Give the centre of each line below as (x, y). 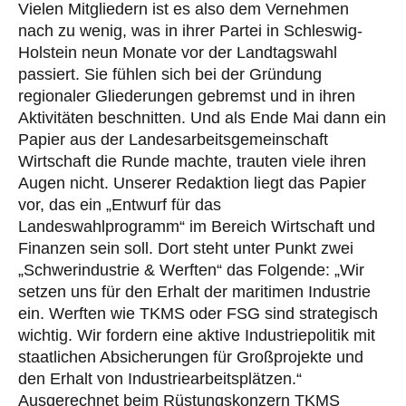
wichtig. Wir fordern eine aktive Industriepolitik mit (197, 335)
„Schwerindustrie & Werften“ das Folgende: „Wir (191, 270)
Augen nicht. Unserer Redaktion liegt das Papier (192, 183)
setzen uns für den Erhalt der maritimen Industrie (194, 291)
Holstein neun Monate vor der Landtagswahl (178, 52)
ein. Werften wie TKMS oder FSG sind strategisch (198, 313)
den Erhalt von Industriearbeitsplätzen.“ (160, 378)
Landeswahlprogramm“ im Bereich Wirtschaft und (197, 226)
